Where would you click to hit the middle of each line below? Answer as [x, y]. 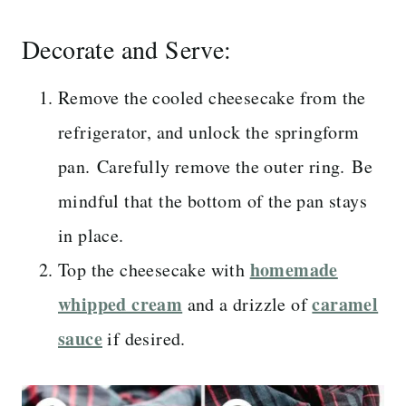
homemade [294, 269]
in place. [91, 235]
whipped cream [121, 304]
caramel [345, 304]
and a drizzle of [247, 304]
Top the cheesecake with [154, 269]
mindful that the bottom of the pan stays [213, 200]
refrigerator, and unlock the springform [209, 131]
